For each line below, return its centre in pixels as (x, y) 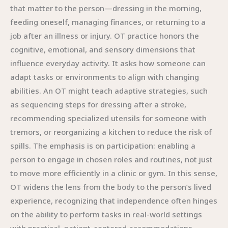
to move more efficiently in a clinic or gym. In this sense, (114, 173)
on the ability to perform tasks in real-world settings (106, 214)
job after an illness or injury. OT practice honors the (105, 36)
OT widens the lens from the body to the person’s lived (111, 187)
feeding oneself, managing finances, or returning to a (108, 22)
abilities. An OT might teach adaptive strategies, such (109, 91)
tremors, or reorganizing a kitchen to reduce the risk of (111, 132)
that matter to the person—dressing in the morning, (106, 8)
